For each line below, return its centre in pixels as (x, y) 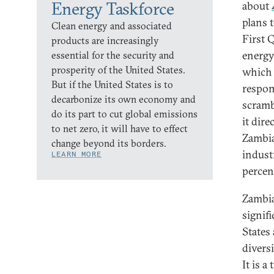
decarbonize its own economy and (124, 99)
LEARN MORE (76, 154)
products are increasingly (105, 40)
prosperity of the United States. (118, 70)
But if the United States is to (112, 84)
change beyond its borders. (109, 143)
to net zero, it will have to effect (120, 128)
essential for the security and (113, 55)
